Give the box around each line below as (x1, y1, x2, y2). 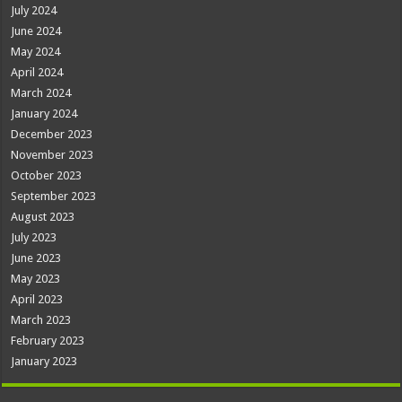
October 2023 (11, 168, 83, 182)
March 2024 (11, 85, 72, 100)
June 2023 (11, 250, 62, 265)
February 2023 (11, 333, 85, 347)
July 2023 (11, 230, 57, 244)
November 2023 (11, 147, 94, 162)
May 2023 (11, 271, 61, 285)
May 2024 (11, 44, 61, 58)
